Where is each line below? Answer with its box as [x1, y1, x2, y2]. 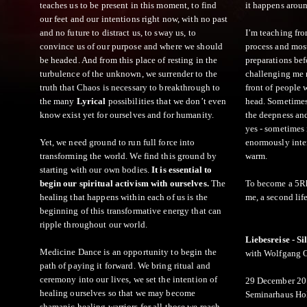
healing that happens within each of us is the [39, 191, 208, 202]
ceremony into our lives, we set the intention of [39, 273, 218, 284]
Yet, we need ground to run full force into [39, 136, 195, 147]
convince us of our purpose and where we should [39, 40, 223, 51]
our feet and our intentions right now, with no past [39, 13, 228, 24]
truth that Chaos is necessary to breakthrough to [39, 82, 221, 93]
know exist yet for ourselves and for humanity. [39, 109, 214, 120]
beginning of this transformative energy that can [39, 205, 222, 216]
